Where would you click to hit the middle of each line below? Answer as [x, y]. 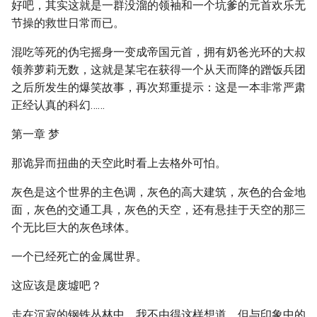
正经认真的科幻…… [58, 105]
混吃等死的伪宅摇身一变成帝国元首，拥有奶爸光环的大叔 [158, 52]
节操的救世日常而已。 [68, 23]
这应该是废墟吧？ [57, 286]
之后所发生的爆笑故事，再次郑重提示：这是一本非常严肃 [158, 87]
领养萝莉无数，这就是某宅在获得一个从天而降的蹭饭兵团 [158, 70]
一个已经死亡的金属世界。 [79, 257]
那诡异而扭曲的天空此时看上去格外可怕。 [119, 163]
